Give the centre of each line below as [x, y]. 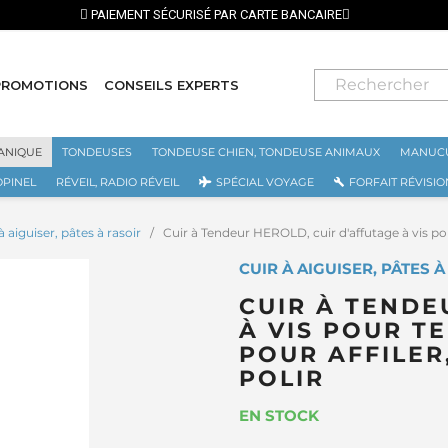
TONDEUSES [96, 152]
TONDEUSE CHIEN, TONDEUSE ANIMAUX [265, 152]
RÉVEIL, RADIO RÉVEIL [117, 182]
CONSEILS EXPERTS [171, 84]
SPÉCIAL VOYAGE [265, 182]
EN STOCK [279, 416]
